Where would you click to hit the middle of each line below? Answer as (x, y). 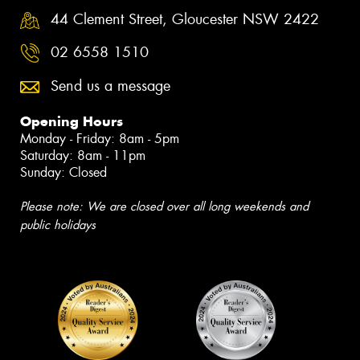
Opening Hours (72, 121)
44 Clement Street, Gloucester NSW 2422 (185, 19)
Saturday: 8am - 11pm (83, 155)
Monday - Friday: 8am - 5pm (100, 138)
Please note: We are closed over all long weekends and (164, 206)
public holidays (58, 225)
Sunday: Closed (63, 172)
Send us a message (110, 86)
